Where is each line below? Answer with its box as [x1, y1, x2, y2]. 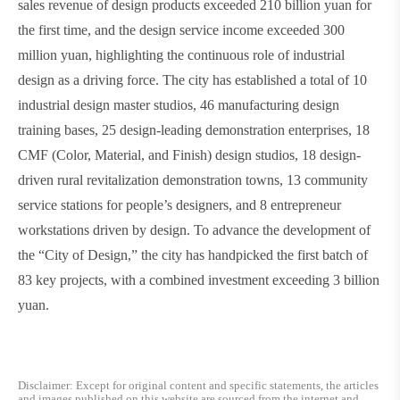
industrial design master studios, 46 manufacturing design [18, 96, 339, 112]
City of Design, [45, 246, 131, 262]
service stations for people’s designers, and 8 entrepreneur [18, 196, 341, 212]
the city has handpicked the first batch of [137, 246, 368, 262]
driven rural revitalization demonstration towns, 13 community [18, 171, 368, 187]
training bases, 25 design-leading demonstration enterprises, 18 [18, 121, 370, 137]
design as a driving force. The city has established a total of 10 [18, 71, 367, 87]
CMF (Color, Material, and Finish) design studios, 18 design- [18, 146, 361, 162]
